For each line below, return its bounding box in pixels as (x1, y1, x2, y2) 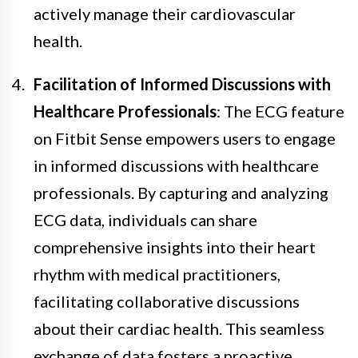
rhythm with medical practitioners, (34, 264, 280, 284)
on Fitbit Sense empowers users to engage (34, 128, 336, 148)
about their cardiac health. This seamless (34, 318, 324, 338)
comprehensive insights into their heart (34, 237, 316, 257)
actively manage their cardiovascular (34, 3, 296, 23)
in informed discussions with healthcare (34, 155, 319, 175)
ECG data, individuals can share (34, 209, 257, 229)
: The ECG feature (217, 101, 344, 121)
